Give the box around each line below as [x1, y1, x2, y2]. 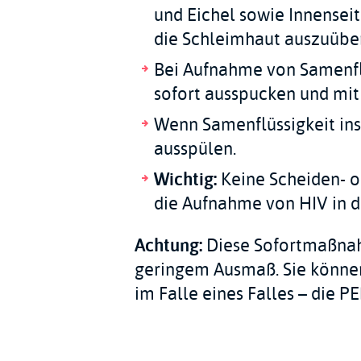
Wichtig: [153, 166, 217, 193]
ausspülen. [153, 135, 236, 162]
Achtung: [134, 232, 202, 259]
